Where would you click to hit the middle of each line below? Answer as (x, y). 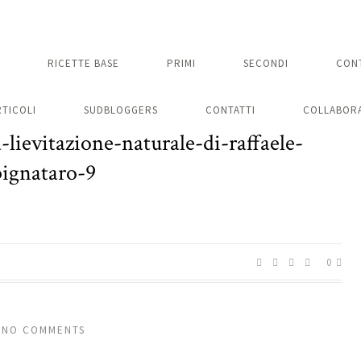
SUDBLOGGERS (120, 110)
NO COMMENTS (44, 330)
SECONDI (266, 63)
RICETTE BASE (83, 63)
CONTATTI (230, 110)
